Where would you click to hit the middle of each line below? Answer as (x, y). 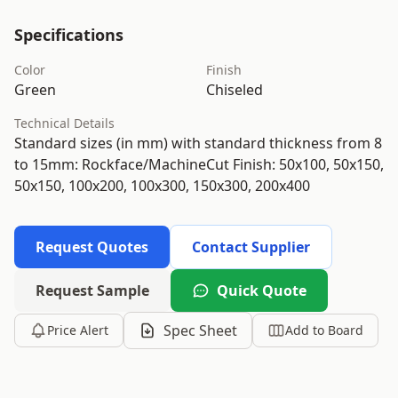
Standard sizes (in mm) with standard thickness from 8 (198, 143)
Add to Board (324, 330)
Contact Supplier (251, 247)
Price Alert (78, 330)
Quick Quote (262, 291)
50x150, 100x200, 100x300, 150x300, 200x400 (162, 186)
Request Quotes (92, 247)
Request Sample (92, 291)
